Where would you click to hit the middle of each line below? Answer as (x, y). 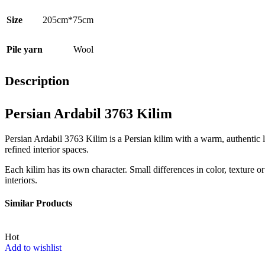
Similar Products (38, 203)
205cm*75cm (68, 20)
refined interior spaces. (47, 149)
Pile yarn (25, 49)
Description (37, 80)
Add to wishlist (33, 248)
